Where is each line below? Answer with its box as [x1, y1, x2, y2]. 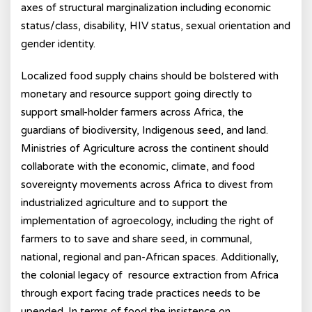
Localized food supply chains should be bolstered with [21, 70, 279, 82]
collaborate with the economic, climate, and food [21, 160, 255, 173]
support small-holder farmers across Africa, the [21, 106, 244, 118]
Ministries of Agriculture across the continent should [21, 142, 269, 155]
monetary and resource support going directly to [21, 88, 252, 100]
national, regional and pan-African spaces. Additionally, [21, 251, 279, 263]
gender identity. [21, 38, 95, 50]
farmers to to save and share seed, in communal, [21, 233, 252, 245]
